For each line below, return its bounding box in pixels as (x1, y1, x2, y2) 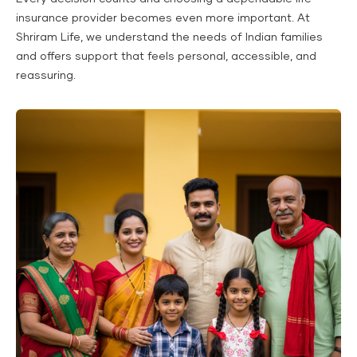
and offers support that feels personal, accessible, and (16, 51, 316, 62)
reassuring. (16, 70, 76, 81)
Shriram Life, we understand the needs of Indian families (16, 32, 323, 43)
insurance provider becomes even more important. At (16, 13, 310, 24)
